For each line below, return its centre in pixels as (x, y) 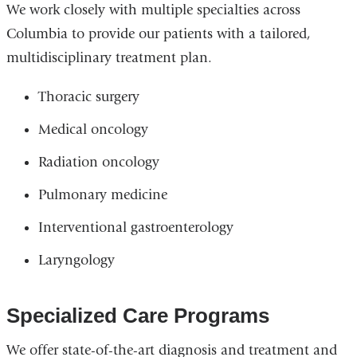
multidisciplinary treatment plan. (109, 58)
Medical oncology (93, 130)
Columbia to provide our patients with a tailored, (158, 34)
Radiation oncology (98, 163)
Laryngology (76, 261)
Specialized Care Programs (137, 315)
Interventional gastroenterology (135, 228)
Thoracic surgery (88, 97)
